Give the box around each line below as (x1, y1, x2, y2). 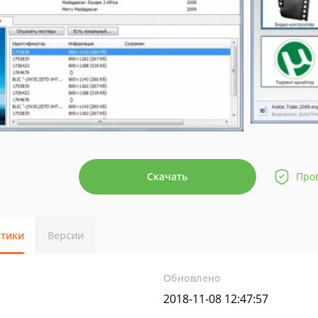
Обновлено (163, 271, 221, 285)
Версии (48, 229, 84, 242)
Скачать (147, 170, 187, 183)
